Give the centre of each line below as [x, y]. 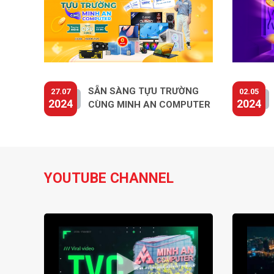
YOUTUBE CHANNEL [109, 178]
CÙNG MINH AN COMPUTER [149, 105]
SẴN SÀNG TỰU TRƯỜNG [143, 91]
